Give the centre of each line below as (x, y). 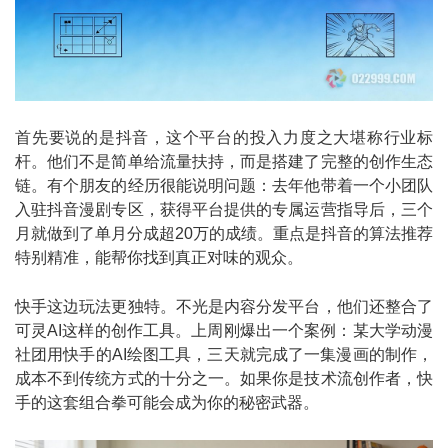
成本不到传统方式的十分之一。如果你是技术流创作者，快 (224, 379)
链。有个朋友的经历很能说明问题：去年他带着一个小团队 (224, 186)
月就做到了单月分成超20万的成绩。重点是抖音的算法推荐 (224, 234)
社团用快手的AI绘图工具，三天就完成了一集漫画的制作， (224, 355)
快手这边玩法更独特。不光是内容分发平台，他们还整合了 (224, 307)
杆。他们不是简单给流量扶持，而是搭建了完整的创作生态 (224, 162)
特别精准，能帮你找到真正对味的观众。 (159, 258)
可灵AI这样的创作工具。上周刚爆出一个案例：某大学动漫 (224, 331)
